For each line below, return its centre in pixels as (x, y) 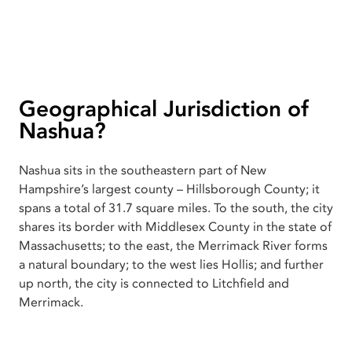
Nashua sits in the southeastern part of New (143, 170)
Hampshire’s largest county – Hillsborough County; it (169, 189)
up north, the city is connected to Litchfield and (154, 283)
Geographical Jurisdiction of (164, 109)
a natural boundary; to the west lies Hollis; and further (171, 264)
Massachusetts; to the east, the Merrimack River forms (173, 246)
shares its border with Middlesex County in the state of (175, 227)
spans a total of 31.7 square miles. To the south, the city (176, 208)
